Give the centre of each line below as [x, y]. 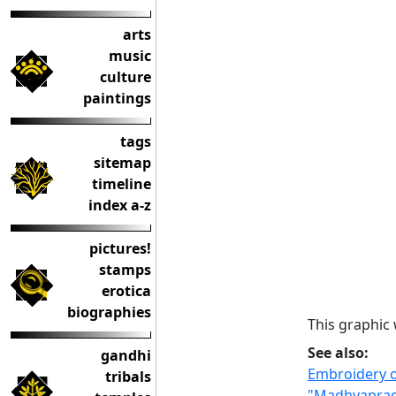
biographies [109, 312]
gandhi [126, 355]
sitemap [122, 163]
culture [126, 77]
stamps [125, 270]
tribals [128, 377]
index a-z [120, 205]
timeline [122, 184]
